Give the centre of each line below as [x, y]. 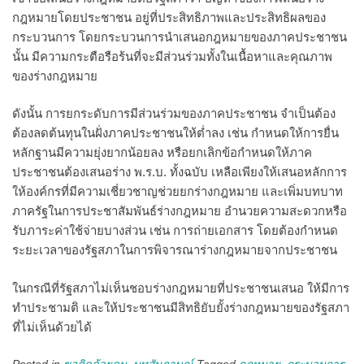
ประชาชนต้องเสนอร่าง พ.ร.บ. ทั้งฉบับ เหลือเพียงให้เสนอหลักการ [180, 172]
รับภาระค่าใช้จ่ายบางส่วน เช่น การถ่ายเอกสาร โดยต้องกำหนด [175, 230]
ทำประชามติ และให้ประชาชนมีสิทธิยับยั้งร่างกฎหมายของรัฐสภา [181, 307]
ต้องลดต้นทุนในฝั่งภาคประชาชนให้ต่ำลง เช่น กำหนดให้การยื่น [175, 133]
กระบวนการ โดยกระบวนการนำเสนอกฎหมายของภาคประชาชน [180, 37]
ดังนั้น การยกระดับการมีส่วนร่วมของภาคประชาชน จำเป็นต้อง [174, 113]
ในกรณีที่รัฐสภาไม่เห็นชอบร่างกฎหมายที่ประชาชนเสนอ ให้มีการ [181, 288]
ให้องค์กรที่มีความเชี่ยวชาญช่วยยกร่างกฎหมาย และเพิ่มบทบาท [178, 191]
